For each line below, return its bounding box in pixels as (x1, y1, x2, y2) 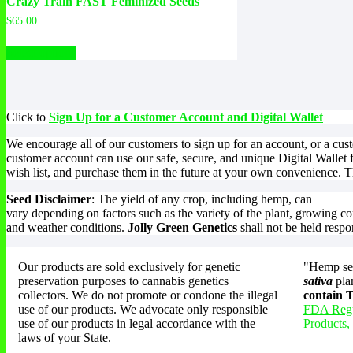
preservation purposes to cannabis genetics (18, 273, 229, 288)
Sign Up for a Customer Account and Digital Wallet (49, 110, 323, 124)
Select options (6, 45, 76, 59)
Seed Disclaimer (6, 191, 91, 206)
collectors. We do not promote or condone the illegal (18, 288, 277, 302)
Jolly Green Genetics (128, 220, 237, 234)
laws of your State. (18, 330, 111, 344)
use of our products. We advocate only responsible (18, 302, 268, 316)
